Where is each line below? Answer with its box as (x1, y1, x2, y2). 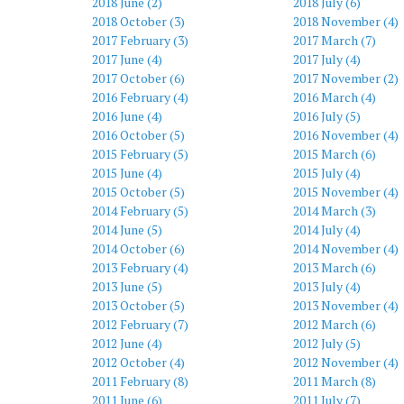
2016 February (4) (92, 88, 188, 106)
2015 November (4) (292, 183, 399, 200)
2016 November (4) (292, 126, 399, 143)
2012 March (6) (292, 316, 376, 333)
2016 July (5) (292, 107, 361, 124)
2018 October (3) (92, 13, 185, 30)
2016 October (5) (92, 126, 185, 143)
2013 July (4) (292, 278, 361, 295)
